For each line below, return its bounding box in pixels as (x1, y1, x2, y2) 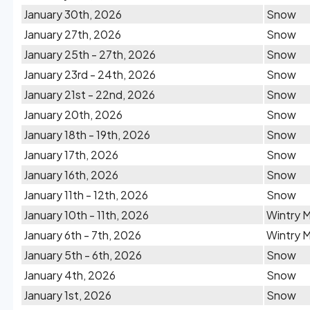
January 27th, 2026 (24, 27, 121, 42)
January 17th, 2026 (24, 147, 118, 162)
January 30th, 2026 (24, 7, 122, 21)
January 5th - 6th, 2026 (24, 248, 142, 262)
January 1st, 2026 (24, 288, 111, 302)
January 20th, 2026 (24, 107, 122, 122)
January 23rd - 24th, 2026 (24, 67, 156, 82)
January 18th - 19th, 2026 (24, 127, 150, 142)
